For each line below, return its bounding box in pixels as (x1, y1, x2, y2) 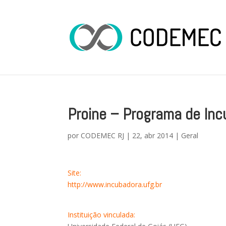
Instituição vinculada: (68, 210, 136, 219)
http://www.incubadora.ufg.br (68, 180, 162, 189)
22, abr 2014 (132, 131, 174, 140)
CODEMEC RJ (81, 131, 125, 140)
